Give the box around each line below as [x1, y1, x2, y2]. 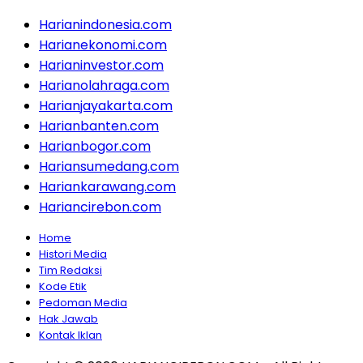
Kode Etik [39, 279, 87, 295]
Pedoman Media [39, 295, 127, 311]
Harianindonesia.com [39, 15, 172, 35]
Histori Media [39, 246, 107, 263]
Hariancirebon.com [39, 198, 161, 217]
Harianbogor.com [39, 137, 151, 156]
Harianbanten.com [39, 117, 159, 136]
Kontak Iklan [39, 327, 102, 344]
